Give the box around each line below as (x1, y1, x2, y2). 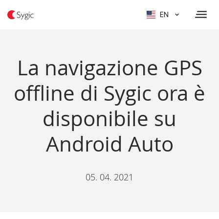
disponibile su (43, 105, 176, 132)
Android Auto (45, 130, 174, 157)
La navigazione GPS (17, 54, 202, 81)
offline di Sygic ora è (14, 79, 205, 107)
